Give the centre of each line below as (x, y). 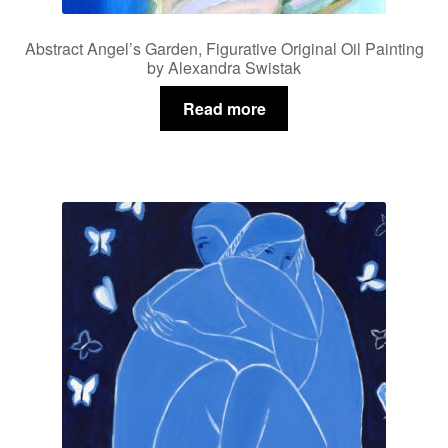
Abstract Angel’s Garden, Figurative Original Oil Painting (224, 49)
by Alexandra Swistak (224, 68)
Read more (224, 108)
